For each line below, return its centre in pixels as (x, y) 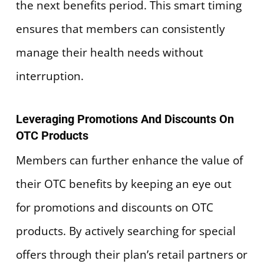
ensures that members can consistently (120, 29)
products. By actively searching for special (126, 231)
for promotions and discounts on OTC (114, 207)
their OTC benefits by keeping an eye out (123, 184)
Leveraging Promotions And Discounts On (125, 119)
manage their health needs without (109, 53)
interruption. (49, 76)
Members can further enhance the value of (129, 160)
